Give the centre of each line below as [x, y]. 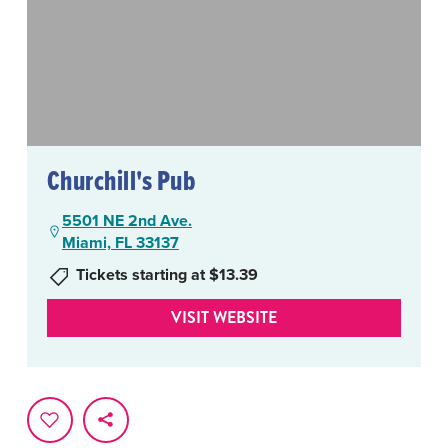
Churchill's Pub [121, 179]
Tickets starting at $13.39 [166, 274]
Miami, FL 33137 [120, 242]
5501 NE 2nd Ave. [126, 220]
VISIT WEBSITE [224, 317]
